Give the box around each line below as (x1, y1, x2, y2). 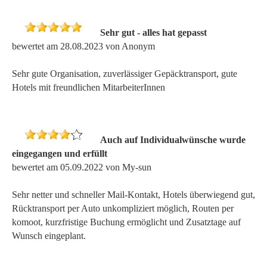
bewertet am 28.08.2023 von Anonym (12, 41, 155, 51)
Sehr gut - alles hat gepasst (98, 27, 207, 38)
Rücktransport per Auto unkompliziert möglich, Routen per (12, 203, 234, 213)
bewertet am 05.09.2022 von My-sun (12, 162, 151, 172)
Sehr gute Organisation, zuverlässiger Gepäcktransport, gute (12, 68, 237, 79)
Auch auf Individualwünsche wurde (98, 134, 246, 145)
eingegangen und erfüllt (12, 148, 107, 159)
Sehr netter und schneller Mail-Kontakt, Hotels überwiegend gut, (12, 189, 255, 200)
